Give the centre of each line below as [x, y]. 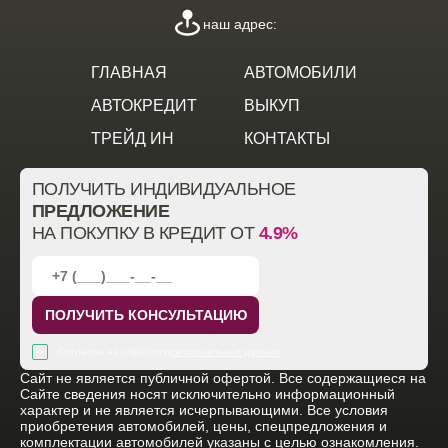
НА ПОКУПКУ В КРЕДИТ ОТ [145, 233]
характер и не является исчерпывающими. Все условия [204, 410]
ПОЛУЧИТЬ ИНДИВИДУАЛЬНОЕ [164, 189]
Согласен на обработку [115, 351]
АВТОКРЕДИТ [144, 105]
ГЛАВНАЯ [129, 72]
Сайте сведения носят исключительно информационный [207, 394]
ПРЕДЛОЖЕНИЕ [101, 211]
